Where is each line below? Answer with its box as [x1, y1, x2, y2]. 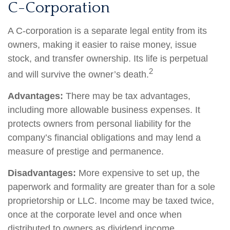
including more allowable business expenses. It [8, 105, 200, 115]
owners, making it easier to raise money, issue [8, 40, 197, 50]
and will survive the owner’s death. [8, 69, 149, 80]
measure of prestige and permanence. [8, 146, 164, 157]
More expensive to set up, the [76, 168, 200, 178]
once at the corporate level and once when [8, 209, 182, 220]
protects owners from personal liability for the [8, 119, 191, 129]
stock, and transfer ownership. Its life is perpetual [8, 53, 208, 64]
